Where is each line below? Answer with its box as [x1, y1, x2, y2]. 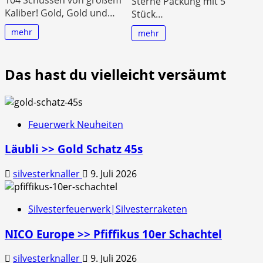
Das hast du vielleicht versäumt [5, 64, 226, 84]
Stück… [131, 7, 163, 21]
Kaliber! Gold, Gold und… [5, 6, 115, 19]
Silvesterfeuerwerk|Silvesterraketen [28, 202, 187, 215]
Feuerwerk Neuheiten [28, 117, 123, 131]
